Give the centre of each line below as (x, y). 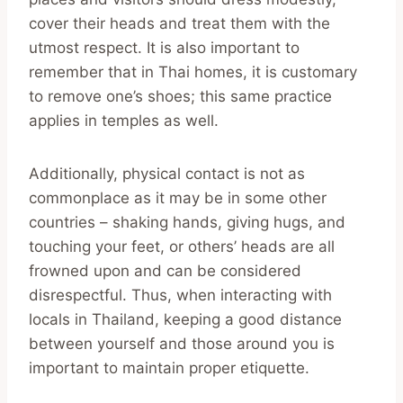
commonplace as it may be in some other (178, 197)
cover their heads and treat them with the (179, 23)
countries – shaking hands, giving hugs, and (187, 222)
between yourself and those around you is (182, 343)
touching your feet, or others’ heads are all (182, 246)
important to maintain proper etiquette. (169, 367)
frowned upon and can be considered (165, 270)
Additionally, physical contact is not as (167, 173)
